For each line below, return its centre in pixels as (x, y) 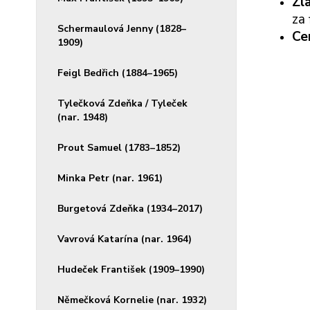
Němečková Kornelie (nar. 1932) (132, 300)
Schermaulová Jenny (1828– (122, 29)
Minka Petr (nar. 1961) (110, 178)
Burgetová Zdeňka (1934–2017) (130, 209)
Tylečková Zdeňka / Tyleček (122, 103)
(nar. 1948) (83, 117)
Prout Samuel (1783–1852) (119, 148)
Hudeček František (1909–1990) (131, 270)
